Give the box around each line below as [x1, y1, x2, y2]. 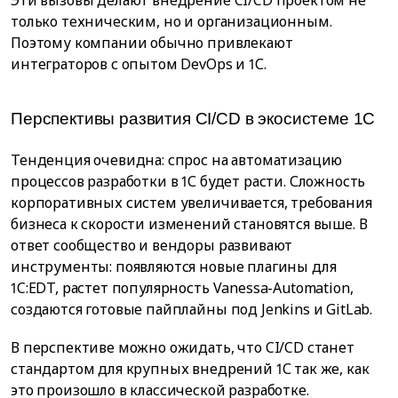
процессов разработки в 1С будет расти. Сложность [11, 171, 366, 192]
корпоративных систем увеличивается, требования [11, 193, 372, 213]
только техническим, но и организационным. [11, 12, 332, 32]
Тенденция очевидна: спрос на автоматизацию [11, 150, 343, 171]
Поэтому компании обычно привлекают [11, 33, 293, 53]
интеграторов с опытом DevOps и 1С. [11, 54, 267, 75]
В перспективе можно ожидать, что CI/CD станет [11, 338, 354, 358]
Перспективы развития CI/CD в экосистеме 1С [11, 108, 376, 128]
